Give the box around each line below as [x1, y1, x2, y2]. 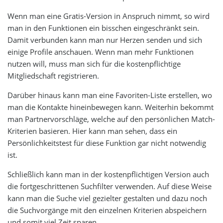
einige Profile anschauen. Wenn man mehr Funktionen [7, 47, 194, 57]
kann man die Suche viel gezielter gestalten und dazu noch [7, 193, 207, 203]
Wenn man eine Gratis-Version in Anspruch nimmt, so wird [7, 11, 210, 21]
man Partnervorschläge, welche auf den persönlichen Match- [7, 114, 215, 124]
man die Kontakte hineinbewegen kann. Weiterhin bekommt [7, 102, 214, 112]
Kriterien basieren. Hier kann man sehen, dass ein [7, 126, 177, 136]
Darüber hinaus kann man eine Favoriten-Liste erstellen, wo [7, 90, 212, 100]
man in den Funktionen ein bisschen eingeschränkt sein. [7, 23, 199, 33]
